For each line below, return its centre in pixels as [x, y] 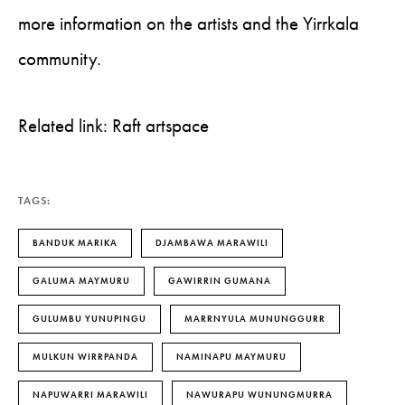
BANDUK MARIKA [75, 243]
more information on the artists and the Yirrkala [188, 24]
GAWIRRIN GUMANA [220, 281]
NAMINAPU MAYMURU [231, 357]
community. [60, 59]
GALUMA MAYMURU [81, 281]
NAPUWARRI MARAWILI [90, 395]
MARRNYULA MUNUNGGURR [255, 319]
